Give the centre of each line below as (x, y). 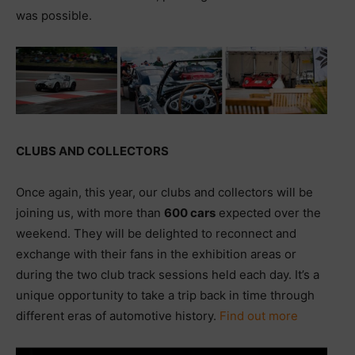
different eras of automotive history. (118, 315)
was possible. (54, 16)
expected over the (268, 212)
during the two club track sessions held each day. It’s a (168, 274)
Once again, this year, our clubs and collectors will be (164, 192)
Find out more (259, 315)
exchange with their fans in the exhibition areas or (156, 254)
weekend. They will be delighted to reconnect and (156, 233)
